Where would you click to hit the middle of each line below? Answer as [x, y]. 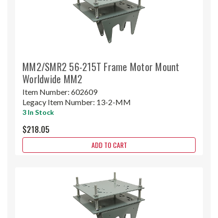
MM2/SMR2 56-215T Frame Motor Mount [101, 66]
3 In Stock [38, 112]
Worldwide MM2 [53, 79]
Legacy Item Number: [59, 102]
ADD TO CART [109, 145]
